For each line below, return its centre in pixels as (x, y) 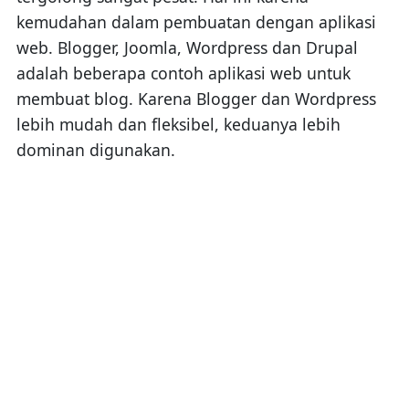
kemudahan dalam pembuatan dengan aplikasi (196, 21)
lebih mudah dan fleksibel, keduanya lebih (178, 124)
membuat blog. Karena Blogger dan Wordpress (196, 98)
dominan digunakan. (95, 149)
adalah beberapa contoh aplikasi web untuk (183, 73)
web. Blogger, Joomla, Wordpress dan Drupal (187, 47)
